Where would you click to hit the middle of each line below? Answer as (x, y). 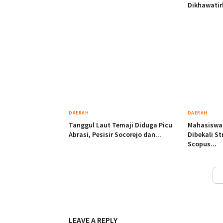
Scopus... (202, 144)
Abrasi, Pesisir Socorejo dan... (115, 135)
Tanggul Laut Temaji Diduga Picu (120, 125)
